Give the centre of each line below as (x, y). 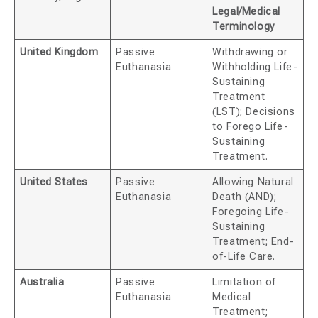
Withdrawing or (250, 53)
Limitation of (244, 283)
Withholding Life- (255, 67)
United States (54, 182)
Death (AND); (245, 197)
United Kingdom (59, 53)
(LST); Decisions (254, 112)
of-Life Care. (244, 257)
